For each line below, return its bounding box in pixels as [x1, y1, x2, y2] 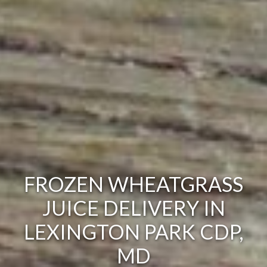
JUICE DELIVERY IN [42, 195, 225, 220]
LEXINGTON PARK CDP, [24, 219, 243, 244]
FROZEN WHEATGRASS [24, 171, 243, 196]
